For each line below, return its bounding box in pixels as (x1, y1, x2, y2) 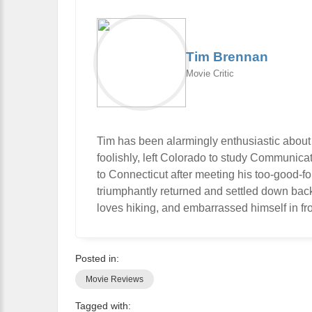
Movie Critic (186, 68, 234, 79)
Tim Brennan (186, 49, 268, 64)
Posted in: (75, 253, 119, 264)
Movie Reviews (86, 274, 143, 284)
